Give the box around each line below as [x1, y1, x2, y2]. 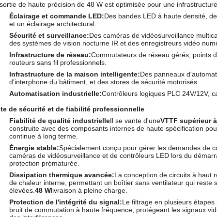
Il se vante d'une [110, 117, 160, 124]
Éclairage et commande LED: [9, 12, 104, 20]
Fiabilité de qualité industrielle [9, 117, 110, 124]
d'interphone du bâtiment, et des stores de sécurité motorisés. [9, 78, 199, 86]
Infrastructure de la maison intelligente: [9, 70, 140, 78]
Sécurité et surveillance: [9, 31, 89, 39]
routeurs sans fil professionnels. [9, 59, 107, 66]
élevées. [9, 186, 35, 194]
